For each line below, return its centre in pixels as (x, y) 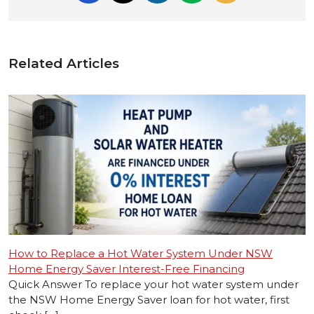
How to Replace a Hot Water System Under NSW (141, 254)
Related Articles (64, 64)
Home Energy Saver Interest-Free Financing (127, 269)
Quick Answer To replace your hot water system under (153, 285)
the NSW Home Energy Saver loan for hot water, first (149, 300)
